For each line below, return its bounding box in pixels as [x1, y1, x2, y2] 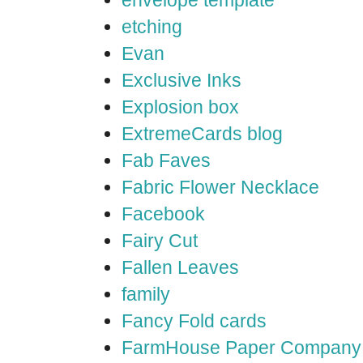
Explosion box [122, 96, 239, 117]
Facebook [122, 203, 205, 224]
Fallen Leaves [122, 257, 239, 278]
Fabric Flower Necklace [122, 177, 319, 198]
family [122, 284, 170, 305]
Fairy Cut [122, 230, 198, 251]
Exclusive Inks [122, 70, 241, 91]
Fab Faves [122, 150, 211, 171]
